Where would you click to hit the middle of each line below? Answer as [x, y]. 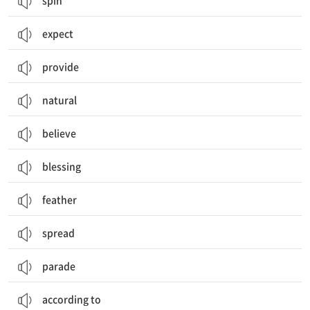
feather [60, 199]
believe [59, 133]
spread [58, 232]
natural [60, 100]
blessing [62, 166]
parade [59, 266]
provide [61, 66]
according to [72, 299]
